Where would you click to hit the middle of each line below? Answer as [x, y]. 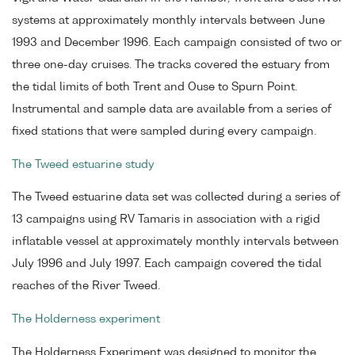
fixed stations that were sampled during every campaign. [164, 131]
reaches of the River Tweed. [86, 286]
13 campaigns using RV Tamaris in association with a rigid [166, 220]
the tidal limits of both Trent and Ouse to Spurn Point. [155, 87]
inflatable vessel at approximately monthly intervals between [176, 242]
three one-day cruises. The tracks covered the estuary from [171, 65]
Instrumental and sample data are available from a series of [172, 109]
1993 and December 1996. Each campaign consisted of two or [177, 42]
